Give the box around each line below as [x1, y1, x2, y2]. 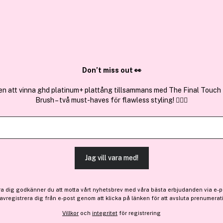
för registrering [117, 210, 161, 216]
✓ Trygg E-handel [82, 5, 141, 13]
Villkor [62, 210, 79, 216]
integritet [92, 210, 117, 216]
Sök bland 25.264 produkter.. [11, 33, 105, 42]
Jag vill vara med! [85, 154, 138, 162]
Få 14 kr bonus [103, 210, 145, 218]
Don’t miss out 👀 [82, 66, 141, 75]
